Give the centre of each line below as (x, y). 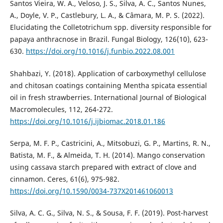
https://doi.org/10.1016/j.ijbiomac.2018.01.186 (87, 121)
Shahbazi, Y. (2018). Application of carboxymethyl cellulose (108, 73)
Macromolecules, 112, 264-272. (61, 109)
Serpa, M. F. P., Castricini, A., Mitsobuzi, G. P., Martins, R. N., (110, 143)
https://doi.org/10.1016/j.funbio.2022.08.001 (100, 51)
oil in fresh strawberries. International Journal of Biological (108, 97)
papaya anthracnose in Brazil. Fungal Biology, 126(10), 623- (109, 39)
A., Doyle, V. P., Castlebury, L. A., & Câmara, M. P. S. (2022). (107, 15)
